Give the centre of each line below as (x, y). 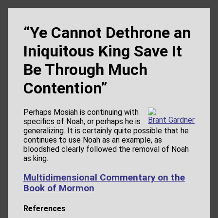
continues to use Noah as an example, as (93, 140)
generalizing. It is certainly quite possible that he (106, 131)
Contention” (65, 88)
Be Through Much (85, 70)
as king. (36, 159)
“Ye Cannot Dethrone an (107, 33)
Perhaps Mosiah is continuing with (81, 112)
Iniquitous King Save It (103, 51)
